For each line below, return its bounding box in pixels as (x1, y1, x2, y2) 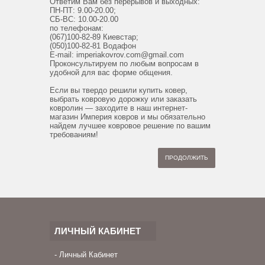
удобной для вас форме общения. (50, 68, 173, 77)
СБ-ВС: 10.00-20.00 (50, 15, 118, 24)
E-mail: (50, 50, 76, 60)
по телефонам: (50, 24, 104, 33)
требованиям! (50, 130, 98, 140)
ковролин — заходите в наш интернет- (50, 104, 188, 113)
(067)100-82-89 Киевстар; (50, 33, 138, 42)
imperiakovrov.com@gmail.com (76, 50, 184, 60)
